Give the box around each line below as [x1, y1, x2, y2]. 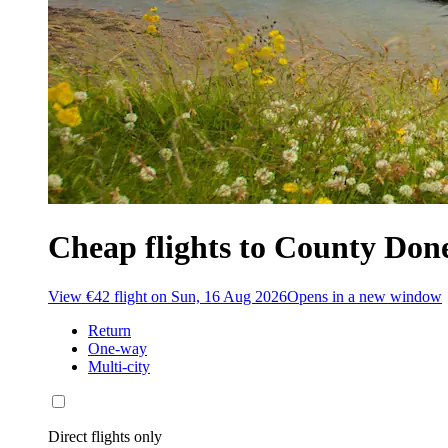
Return [88, 321, 131, 339]
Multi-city [88, 357, 150, 375]
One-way [88, 339, 147, 357]
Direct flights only [48, 427, 162, 445]
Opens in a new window [287, 287, 442, 305]
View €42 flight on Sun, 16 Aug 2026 [48, 287, 287, 305]
